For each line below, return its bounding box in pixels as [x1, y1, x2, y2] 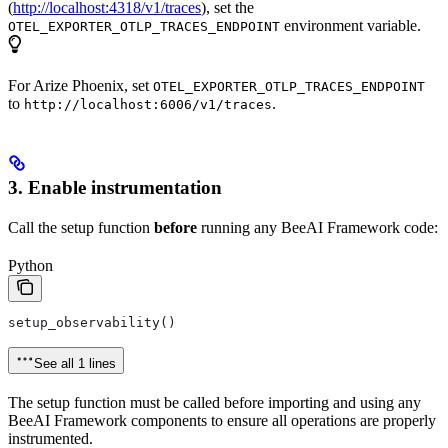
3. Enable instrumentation [8, 177, 222, 199]
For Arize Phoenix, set [8, 77, 153, 95]
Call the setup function [8, 219, 154, 237]
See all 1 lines [34, 356, 116, 372]
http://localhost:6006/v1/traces [24, 97, 272, 113]
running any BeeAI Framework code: [197, 219, 438, 237]
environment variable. [280, 17, 421, 35]
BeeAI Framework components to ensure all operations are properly [8, 412, 436, 430]
